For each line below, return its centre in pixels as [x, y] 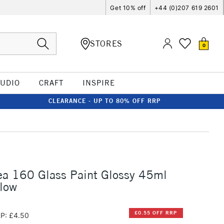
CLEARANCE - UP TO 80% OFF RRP [104, 101]
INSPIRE [98, 83]
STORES [106, 43]
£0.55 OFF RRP [156, 213]
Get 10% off [128, 7]
